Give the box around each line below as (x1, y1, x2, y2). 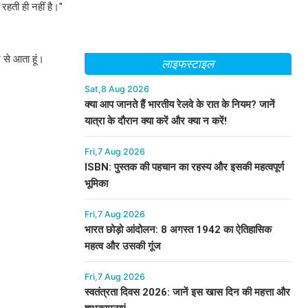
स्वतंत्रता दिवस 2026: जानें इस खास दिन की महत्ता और (84, 286, 290, 298)
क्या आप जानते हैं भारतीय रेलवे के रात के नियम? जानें (84, 98, 275, 111)
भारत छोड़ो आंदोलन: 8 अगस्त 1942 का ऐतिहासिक (84, 223, 272, 236)
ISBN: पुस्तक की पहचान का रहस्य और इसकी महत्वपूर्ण (84, 161, 284, 173)
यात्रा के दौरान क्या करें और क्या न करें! (84, 115, 227, 127)
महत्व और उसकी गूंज (84, 240, 161, 252)
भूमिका (84, 177, 108, 190)
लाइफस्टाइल (162, 57, 214, 71)
